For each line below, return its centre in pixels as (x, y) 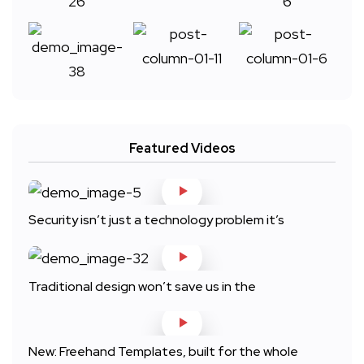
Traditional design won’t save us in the (142, 286)
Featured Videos (182, 149)
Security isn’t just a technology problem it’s (156, 220)
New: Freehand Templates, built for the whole (163, 351)
